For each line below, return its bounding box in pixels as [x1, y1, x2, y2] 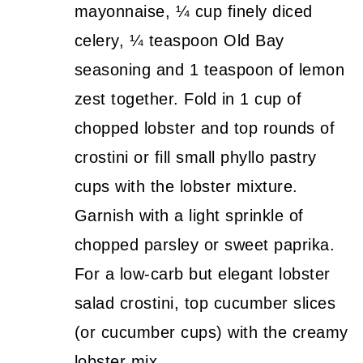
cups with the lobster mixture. [74, 177, 298, 195]
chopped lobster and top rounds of [74, 118, 335, 137]
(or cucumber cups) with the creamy [74, 322, 348, 341]
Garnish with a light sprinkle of [74, 206, 304, 224]
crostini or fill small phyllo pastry [74, 147, 317, 166]
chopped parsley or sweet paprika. [74, 235, 335, 254]
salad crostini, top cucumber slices [74, 293, 336, 312]
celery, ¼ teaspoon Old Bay [74, 31, 284, 49]
